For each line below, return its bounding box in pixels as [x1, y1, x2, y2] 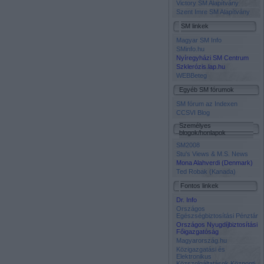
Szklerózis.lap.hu [176, 63, 225, 70]
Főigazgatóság [176, 228, 219, 235]
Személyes [179, 122, 211, 129]
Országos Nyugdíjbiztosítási [176, 221, 258, 228]
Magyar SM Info [176, 37, 222, 44]
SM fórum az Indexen [176, 100, 237, 107]
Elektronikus [176, 253, 212, 260]
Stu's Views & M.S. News [176, 150, 248, 157]
